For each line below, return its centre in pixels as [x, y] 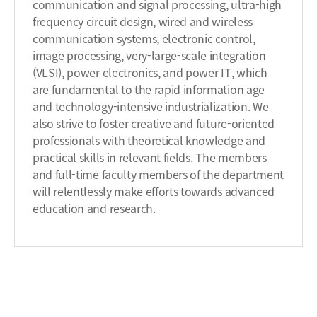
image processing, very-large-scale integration [149, 55]
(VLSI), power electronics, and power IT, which [150, 72]
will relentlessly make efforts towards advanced [154, 191]
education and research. [94, 208]
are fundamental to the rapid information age [149, 89]
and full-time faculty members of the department [158, 174]
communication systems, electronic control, [144, 38]
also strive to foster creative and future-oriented [154, 123]
